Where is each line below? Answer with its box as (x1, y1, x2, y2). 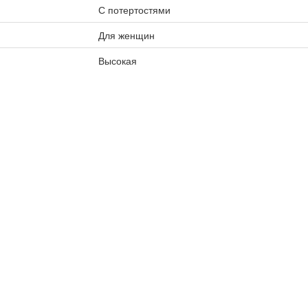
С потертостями (98, 3, 170, 16)
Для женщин (98, 28, 155, 42)
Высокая (98, 54, 137, 67)
